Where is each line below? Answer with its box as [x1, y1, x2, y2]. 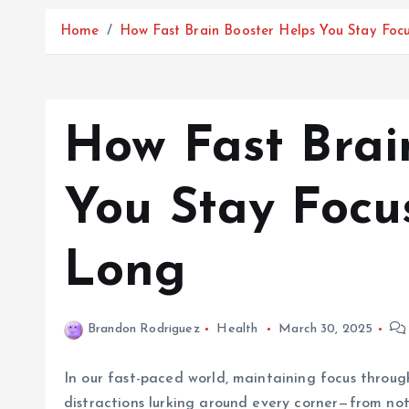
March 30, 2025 [278, 322, 373, 336]
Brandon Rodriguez [88, 322, 200, 336]
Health [216, 322, 258, 336]
